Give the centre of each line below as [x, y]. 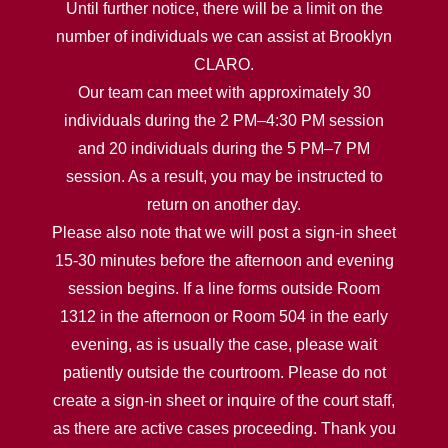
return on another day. [224, 204]
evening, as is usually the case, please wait [224, 344]
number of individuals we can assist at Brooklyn [224, 36]
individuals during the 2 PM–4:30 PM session [224, 120]
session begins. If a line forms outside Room [224, 288]
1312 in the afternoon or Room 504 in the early [224, 316]
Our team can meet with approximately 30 [224, 92]
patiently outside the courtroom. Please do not [224, 372]
